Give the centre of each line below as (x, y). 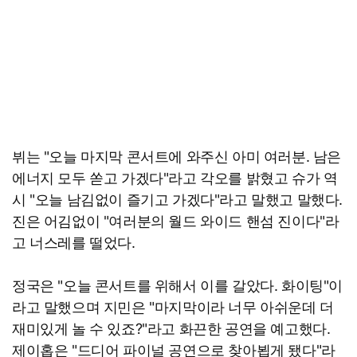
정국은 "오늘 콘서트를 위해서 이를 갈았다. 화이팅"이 (178, 286)
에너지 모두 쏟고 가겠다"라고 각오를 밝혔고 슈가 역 (175, 178)
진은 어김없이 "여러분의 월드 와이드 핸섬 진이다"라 (176, 222)
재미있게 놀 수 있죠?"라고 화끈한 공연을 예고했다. (171, 329)
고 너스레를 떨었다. (74, 243)
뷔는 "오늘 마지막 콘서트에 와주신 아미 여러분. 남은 (177, 157)
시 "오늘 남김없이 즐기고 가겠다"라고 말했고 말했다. (178, 200)
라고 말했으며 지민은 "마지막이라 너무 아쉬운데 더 (173, 308)
